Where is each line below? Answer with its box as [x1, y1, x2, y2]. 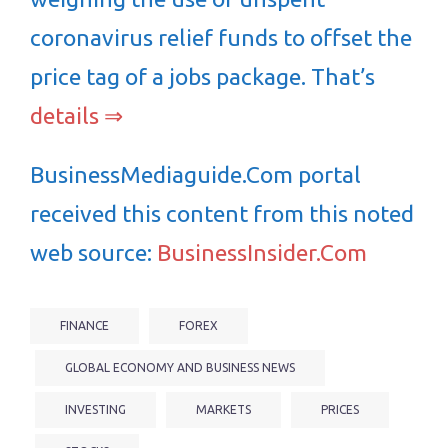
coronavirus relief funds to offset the [30, 25, 412, 50]
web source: [30, 240, 157, 265]
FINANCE [60, 319, 109, 332]
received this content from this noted [30, 201, 414, 226]
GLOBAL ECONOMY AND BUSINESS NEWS [65, 361, 295, 374]
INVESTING [65, 403, 126, 416]
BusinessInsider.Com [157, 240, 367, 265]
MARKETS [196, 403, 251, 416]
